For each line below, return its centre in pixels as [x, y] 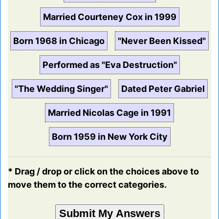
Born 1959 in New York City [109, 137]
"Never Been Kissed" [162, 41]
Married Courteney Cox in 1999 [109, 17]
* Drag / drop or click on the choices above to [103, 172]
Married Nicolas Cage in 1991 [109, 113]
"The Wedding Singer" [61, 89]
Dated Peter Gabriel [163, 89]
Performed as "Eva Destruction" [109, 65]
